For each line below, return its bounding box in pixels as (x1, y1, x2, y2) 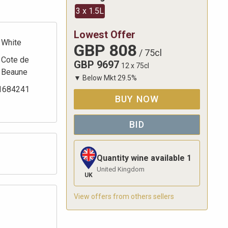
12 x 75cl (121, 62, 149, 70)
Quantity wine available (97, 153, 185, 163)
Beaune (1, 67, 27, 77)
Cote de (1, 55, 29, 65)
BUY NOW (115, 94, 159, 105)
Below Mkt (82, 74, 116, 82)
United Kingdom (97, 165, 145, 174)
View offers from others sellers (74, 192, 174, 201)
